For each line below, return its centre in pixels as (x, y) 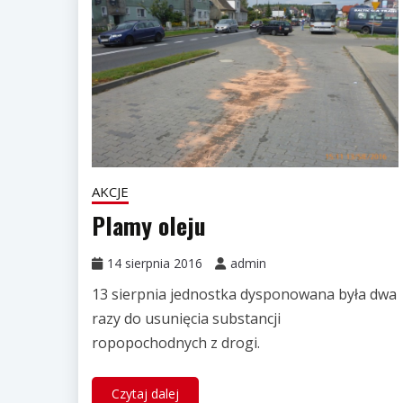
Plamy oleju (149, 225)
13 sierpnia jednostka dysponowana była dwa (244, 294)
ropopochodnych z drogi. (176, 342)
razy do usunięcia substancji (186, 318)
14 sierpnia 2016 (155, 263)
